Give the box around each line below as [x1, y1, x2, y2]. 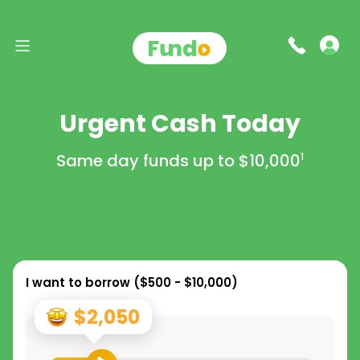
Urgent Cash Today [59, 107, 301, 141]
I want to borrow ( [26, 274, 140, 291]
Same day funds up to [56, 149, 239, 172]
